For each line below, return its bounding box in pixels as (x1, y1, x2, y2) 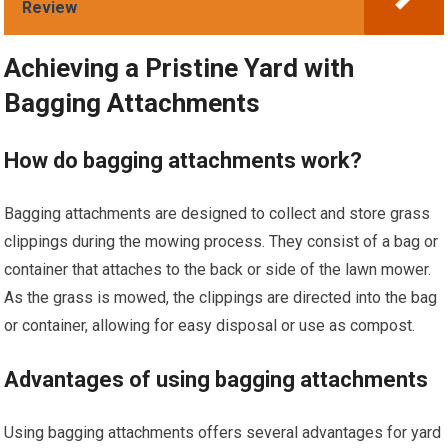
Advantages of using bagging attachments (4, 366, 429, 392)
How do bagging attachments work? (4, 147, 363, 173)
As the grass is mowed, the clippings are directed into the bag (4, 287, 438, 307)
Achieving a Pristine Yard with (4, 52, 355, 83)
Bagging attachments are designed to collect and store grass (4, 203, 431, 223)
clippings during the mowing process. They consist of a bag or (4, 231, 439, 251)
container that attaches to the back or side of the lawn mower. (4, 259, 432, 279)
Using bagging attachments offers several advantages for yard (4, 422, 442, 442)
